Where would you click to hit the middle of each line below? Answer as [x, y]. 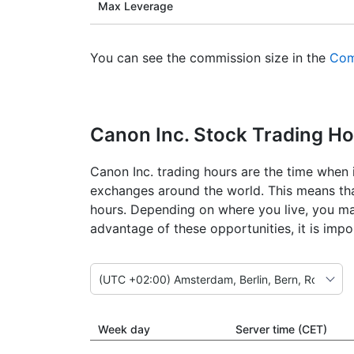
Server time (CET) [281, 329]
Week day [124, 329]
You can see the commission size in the [210, 58]
